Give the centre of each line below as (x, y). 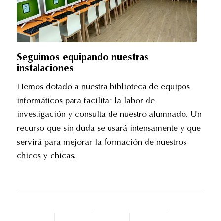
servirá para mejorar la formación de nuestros (101, 143)
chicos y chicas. (46, 156)
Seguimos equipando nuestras (82, 57)
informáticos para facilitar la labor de (86, 101)
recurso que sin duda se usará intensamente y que (109, 129)
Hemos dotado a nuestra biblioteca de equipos (103, 87)
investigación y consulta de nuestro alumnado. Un (109, 115)
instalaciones (45, 68)
